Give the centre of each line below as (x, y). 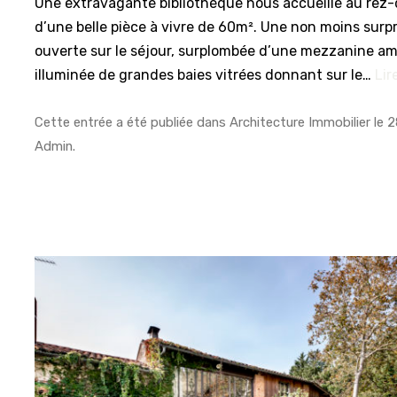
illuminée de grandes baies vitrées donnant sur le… (205, 74)
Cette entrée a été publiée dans (132, 123)
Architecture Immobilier (300, 123)
